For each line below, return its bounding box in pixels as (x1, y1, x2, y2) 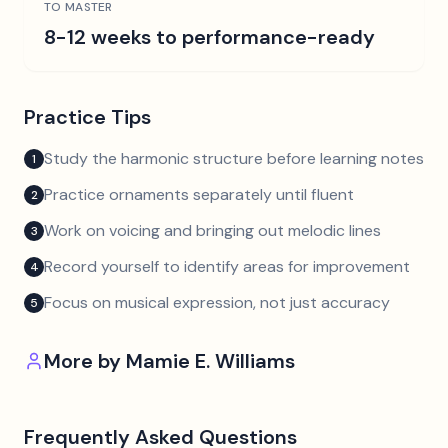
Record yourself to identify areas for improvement (44, 256, 410, 277)
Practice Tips (24, 104, 151, 130)
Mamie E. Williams (126, 348, 295, 374)
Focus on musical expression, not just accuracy (44, 292, 390, 313)
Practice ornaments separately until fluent (44, 184, 354, 205)
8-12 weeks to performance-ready (44, 24, 375, 50)
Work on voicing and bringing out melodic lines (44, 220, 381, 241)
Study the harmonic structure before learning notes (44, 148, 424, 169)
